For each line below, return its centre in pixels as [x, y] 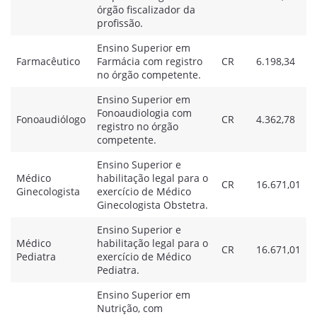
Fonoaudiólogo [51, 119]
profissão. [120, 23]
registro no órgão [138, 126]
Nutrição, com [130, 308]
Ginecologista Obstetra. [152, 205]
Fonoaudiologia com [144, 113]
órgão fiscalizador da [146, 10]
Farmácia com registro [150, 61]
